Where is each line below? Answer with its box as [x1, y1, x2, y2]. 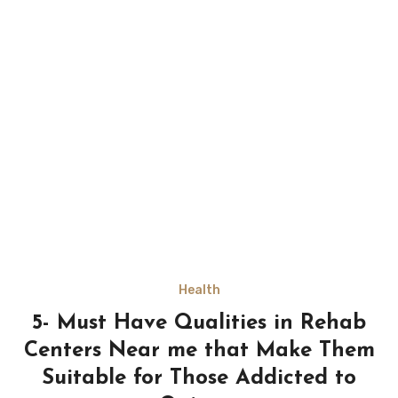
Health [178, 283, 220, 298]
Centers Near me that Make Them [23, 340, 375, 362]
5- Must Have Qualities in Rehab [32, 313, 366, 335]
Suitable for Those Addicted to [42, 368, 356, 390]
